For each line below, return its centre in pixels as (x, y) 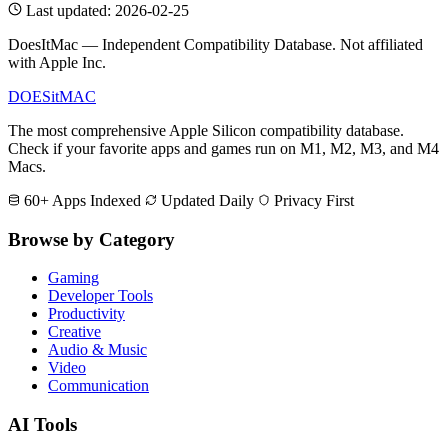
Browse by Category (91, 239)
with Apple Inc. (57, 62)
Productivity (86, 314)
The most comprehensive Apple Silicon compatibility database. (206, 130)
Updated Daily (205, 200)
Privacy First (312, 200)
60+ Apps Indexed (80, 200)
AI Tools (42, 424)
